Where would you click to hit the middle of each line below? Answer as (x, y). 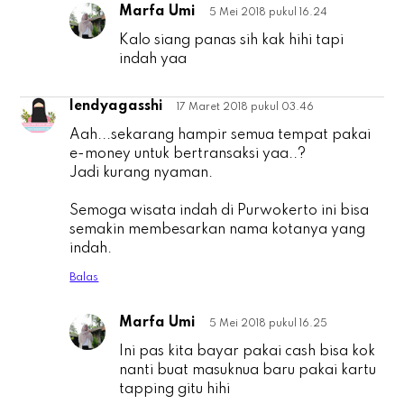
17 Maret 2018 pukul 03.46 (246, 108)
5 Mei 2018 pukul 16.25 (269, 324)
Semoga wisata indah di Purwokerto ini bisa (220, 211)
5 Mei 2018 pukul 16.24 (269, 13)
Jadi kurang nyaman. (142, 174)
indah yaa (153, 60)
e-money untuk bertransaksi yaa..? (188, 155)
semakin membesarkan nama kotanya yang (218, 230)
